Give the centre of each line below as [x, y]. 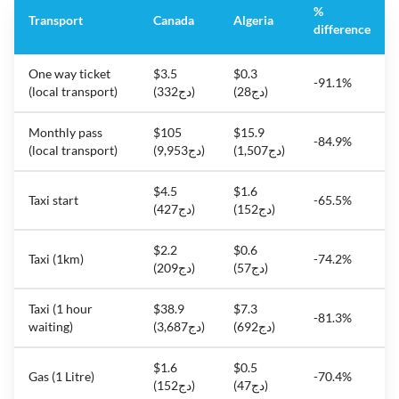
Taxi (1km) [56, 259]
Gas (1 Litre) [61, 377]
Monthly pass [65, 133]
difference [342, 29]
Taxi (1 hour [61, 309]
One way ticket [69, 74]
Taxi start [53, 200]
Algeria [253, 20]
